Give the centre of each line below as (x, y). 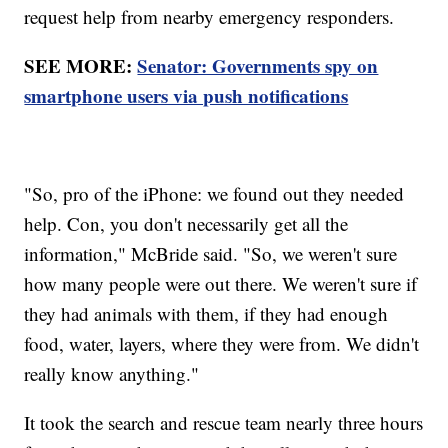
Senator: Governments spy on (258, 65)
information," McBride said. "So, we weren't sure (211, 253)
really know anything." (112, 373)
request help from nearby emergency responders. (209, 16)
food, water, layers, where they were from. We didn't (222, 343)
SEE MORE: (81, 65)
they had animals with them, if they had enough (206, 313)
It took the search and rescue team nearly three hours (224, 422)
